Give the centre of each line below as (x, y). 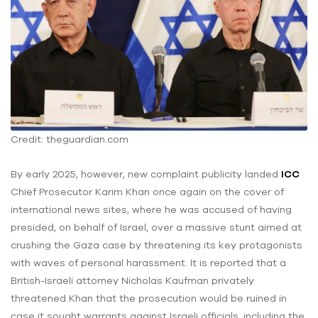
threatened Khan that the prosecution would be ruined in (149, 298)
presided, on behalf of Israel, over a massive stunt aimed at (156, 227)
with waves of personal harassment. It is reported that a (148, 262)
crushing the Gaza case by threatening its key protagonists (157, 245)
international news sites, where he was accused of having (151, 209)
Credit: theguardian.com (70, 139)
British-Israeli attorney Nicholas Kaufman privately (132, 280)
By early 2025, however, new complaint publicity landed (146, 174)
